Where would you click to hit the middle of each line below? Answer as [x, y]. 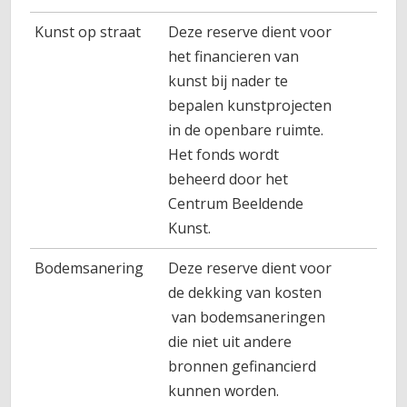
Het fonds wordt [224, 154]
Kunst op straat [88, 32]
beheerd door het [228, 179]
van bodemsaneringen [247, 317]
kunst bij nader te [228, 81]
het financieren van [234, 56]
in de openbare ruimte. [246, 130]
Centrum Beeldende [236, 203]
